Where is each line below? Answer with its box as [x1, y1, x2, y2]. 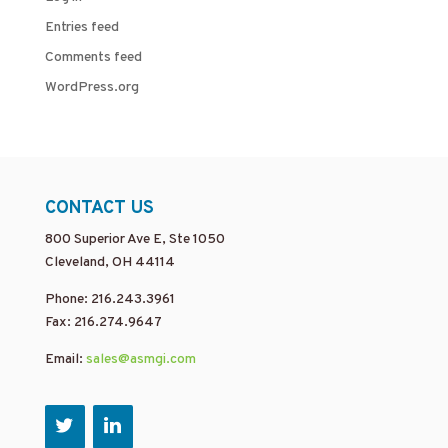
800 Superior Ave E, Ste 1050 [44, 231, 225, 249]
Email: [44, 351, 86, 369]
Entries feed [44, 19, 119, 37]
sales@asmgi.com [85, 351, 196, 369]
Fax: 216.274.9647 [44, 314, 162, 332]
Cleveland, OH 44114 [44, 254, 175, 272]
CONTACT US [44, 197, 154, 221]
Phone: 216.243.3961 [44, 291, 175, 309]
